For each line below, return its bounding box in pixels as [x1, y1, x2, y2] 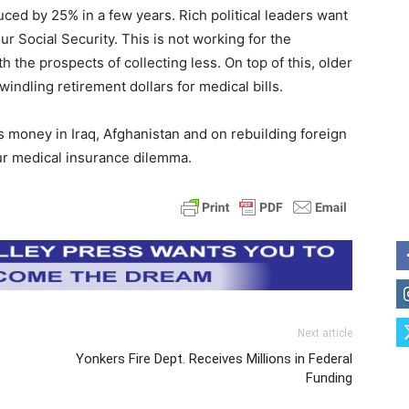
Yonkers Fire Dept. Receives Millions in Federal [76, 350, 352, 367]
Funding [306, 369, 352, 386]
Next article [298, 326, 352, 340]
